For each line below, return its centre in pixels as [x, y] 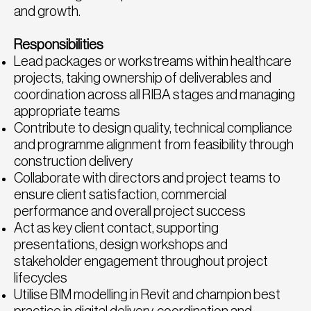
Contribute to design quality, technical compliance [153, 128]
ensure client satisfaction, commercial [120, 195]
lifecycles [41, 278]
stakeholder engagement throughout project [141, 261]
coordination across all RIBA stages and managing [154, 95]
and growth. [47, 11]
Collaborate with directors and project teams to [147, 178]
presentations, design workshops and [121, 245]
